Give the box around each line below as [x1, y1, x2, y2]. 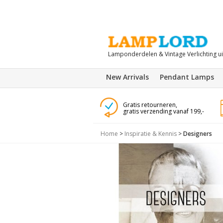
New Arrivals [106, 72, 149, 82]
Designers [183, 129, 212, 138]
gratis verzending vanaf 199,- [122, 107, 204, 115]
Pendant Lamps [160, 72, 214, 82]
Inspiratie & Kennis [124, 129, 177, 138]
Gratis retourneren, [122, 101, 177, 109]
